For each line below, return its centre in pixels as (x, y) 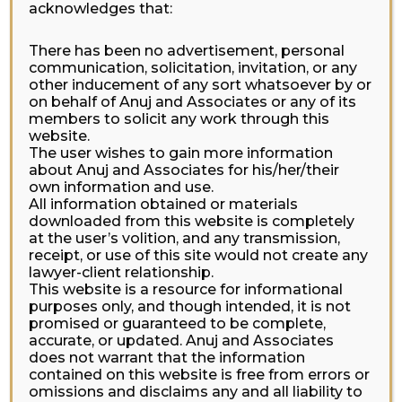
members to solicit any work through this (179, 119)
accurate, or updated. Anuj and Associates (182, 341)
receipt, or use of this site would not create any (199, 255)
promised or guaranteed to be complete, (178, 323)
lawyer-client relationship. (122, 272)
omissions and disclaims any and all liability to (196, 392)
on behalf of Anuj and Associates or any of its (193, 102)
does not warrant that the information (167, 358)
